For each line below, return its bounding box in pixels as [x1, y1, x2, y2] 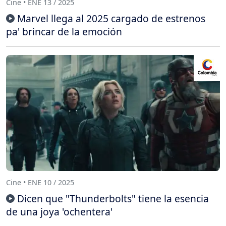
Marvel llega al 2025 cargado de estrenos [17, 11, 205, 25]
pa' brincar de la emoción [6, 24, 122, 38]
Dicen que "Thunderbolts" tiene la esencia [17, 191, 209, 205]
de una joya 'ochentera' [6, 204, 112, 218]
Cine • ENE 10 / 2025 [6, 178, 74, 188]
